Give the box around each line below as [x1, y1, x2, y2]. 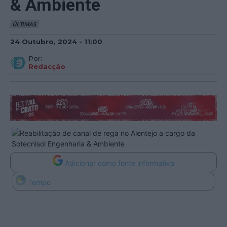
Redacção [28, 62, 65, 70]
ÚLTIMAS [12, 20, 36, 28]
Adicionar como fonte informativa [65, 158, 174, 167]
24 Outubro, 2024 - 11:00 [10, 37, 102, 46]
